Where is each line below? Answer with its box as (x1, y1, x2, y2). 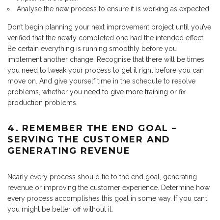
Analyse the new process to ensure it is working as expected (17, 4, 209, 13)
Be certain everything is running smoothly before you (7, 44, 177, 53)
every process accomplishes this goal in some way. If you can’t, (7, 194, 209, 202)
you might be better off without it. (7, 205, 113, 213)
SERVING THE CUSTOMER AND (7, 134, 171, 145)
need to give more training (84, 87, 168, 96)
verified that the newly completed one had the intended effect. (7, 33, 205, 42)
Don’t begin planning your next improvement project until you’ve (7, 23, 211, 31)
